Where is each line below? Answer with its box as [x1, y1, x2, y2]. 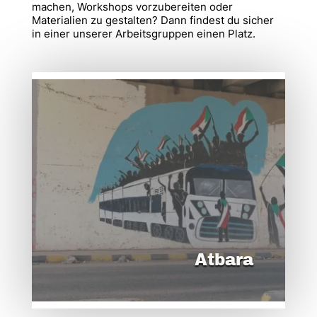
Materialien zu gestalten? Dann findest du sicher [31, 13, 274, 27]
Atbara [195, 250, 254, 269]
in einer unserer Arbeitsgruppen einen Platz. [31, 27, 255, 40]
